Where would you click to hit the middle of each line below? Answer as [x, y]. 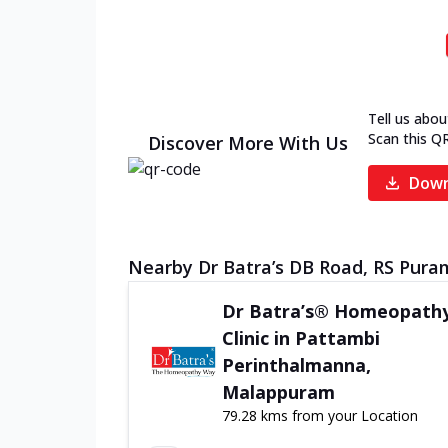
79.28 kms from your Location [319, 415]
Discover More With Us [248, 143]
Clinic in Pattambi [300, 338]
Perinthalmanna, [296, 365]
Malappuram [278, 392]
